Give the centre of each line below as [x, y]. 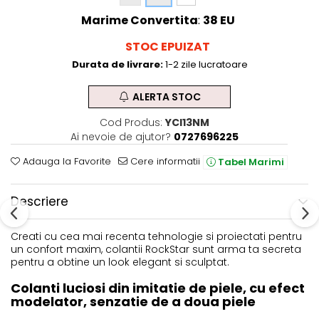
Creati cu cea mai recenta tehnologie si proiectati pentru [156, 236]
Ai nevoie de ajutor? [120, 136]
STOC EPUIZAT [166, 46]
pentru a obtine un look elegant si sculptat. [120, 262]
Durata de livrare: [117, 64]
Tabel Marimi [250, 162]
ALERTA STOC [166, 96]
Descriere [40, 201]
